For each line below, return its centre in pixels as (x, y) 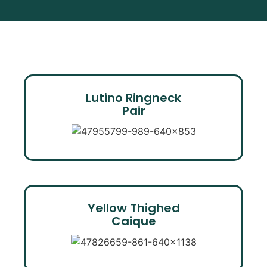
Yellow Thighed (133, 208)
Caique (133, 221)
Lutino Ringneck (133, 97)
